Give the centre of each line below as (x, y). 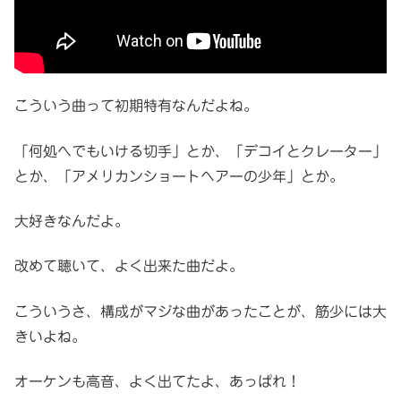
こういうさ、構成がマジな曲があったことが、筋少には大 (200, 311)
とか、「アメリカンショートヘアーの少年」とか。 (179, 176)
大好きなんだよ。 (72, 221)
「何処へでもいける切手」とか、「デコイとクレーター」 (200, 151)
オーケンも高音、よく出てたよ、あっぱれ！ (158, 382)
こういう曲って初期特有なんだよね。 (136, 106)
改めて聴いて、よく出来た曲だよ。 (129, 266)
